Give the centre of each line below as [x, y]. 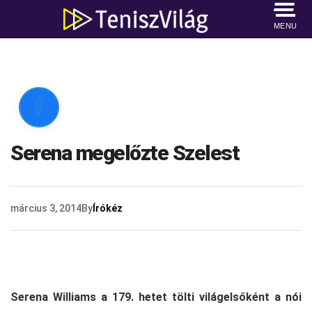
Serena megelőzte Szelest [125, 153]
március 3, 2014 [46, 208]
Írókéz [108, 208]
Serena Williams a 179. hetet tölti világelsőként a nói [156, 297]
